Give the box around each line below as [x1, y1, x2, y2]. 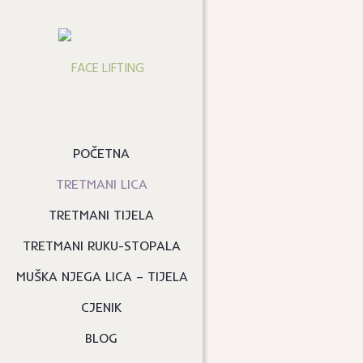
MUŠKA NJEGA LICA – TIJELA [16, 268, 188, 284]
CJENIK [81, 299, 122, 315]
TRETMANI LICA [55, 176, 147, 192]
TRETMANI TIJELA [49, 207, 154, 223]
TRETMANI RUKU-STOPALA [22, 237, 181, 254]
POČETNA [73, 145, 130, 161]
